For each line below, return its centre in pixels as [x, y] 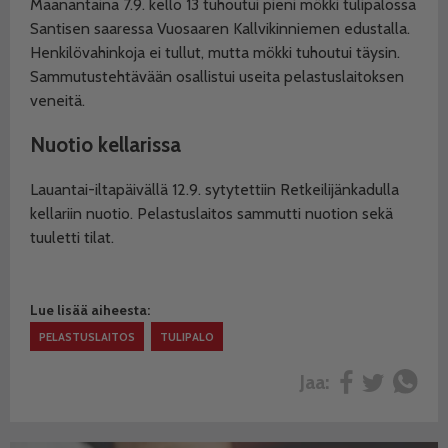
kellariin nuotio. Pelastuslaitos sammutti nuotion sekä [211, 213]
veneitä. [57, 100]
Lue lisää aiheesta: [90, 310]
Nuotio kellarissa [105, 145]
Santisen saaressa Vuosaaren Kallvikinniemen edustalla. [220, 28]
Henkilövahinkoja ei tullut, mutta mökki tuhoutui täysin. [215, 52]
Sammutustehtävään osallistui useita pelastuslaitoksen [217, 76]
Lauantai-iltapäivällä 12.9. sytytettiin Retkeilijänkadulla [214, 189]
